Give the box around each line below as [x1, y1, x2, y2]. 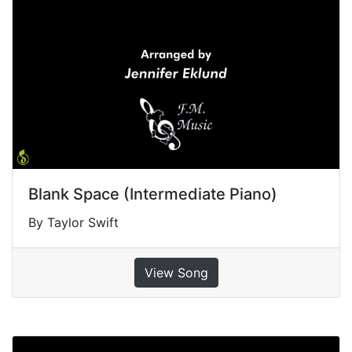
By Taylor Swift [28, 214, 119, 230]
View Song [144, 264, 208, 280]
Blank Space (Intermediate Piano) [28, 184, 277, 203]
